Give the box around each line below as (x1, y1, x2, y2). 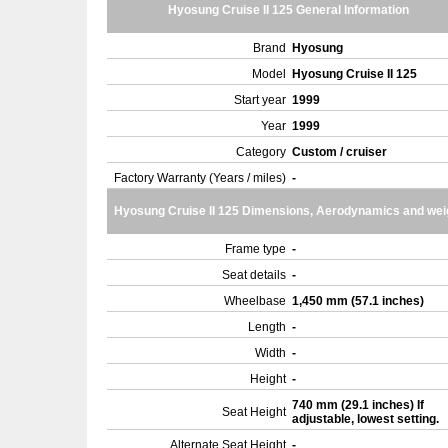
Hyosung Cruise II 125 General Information (168, 3, 409, 17)
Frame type (225, 242, 286, 256)
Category (236, 145, 286, 159)
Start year (234, 93, 286, 107)
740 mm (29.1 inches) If (292, 398, 424, 412)
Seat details (222, 268, 286, 282)
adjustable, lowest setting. (292, 412, 442, 426)
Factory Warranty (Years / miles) (114, 171, 286, 185)
